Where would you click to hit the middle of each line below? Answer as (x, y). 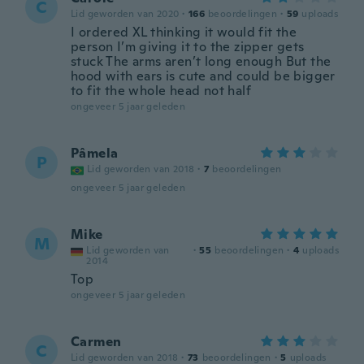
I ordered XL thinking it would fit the (184, 32)
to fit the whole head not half (161, 91)
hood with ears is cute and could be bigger (203, 76)
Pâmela (95, 153)
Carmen (96, 342)
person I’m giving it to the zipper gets (188, 47)
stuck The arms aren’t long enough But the (201, 61)
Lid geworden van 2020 (125, 14)
